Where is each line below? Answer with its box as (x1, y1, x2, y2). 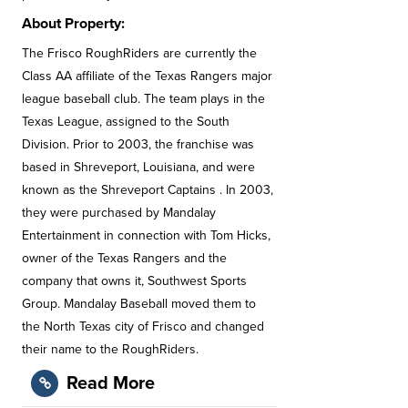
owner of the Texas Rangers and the (22, 250, 227, 266)
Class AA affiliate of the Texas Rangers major (22, 67, 272, 84)
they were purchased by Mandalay (22, 204, 216, 220)
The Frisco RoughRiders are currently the (22, 45, 257, 61)
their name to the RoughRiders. (22, 341, 199, 357)
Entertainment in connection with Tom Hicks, (22, 227, 270, 243)
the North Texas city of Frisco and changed (22, 318, 264, 334)
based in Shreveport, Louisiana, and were (22, 158, 255, 175)
